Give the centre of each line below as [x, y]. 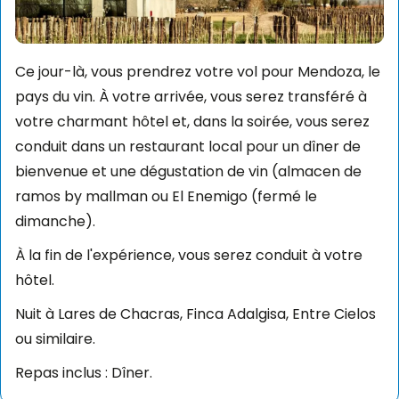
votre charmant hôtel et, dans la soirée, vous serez [192, 121]
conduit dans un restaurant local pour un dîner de [188, 146]
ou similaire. [55, 338]
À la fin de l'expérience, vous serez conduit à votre [189, 255]
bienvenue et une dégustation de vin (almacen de [188, 171]
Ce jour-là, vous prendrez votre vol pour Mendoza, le [198, 71]
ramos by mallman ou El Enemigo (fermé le [166, 196]
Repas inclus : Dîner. [84, 372]
